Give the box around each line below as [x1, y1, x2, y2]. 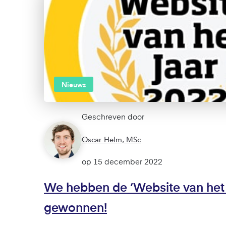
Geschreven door [82, 114, 144, 121]
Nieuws [62, 80, 86, 90]
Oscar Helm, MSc [82, 135, 141, 145]
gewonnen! [44, 202, 107, 214]
